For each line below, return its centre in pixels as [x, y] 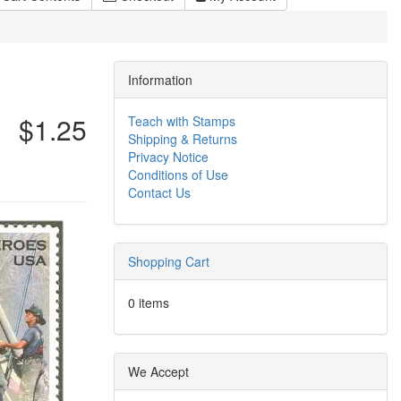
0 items [149, 303]
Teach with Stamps [182, 121]
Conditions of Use [178, 175]
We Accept [158, 371]
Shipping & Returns [183, 139]
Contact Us [159, 192]
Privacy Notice [168, 157]
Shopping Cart [169, 261]
